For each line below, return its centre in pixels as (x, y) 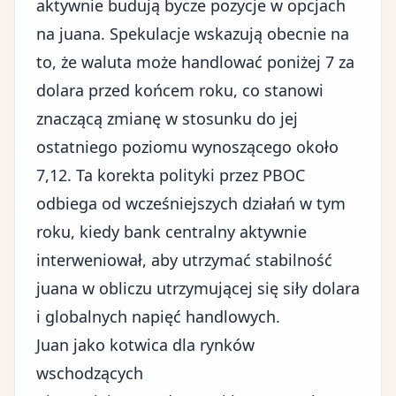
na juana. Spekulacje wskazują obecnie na (193, 34)
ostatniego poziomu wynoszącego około (187, 147)
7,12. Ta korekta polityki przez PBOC (171, 175)
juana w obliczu (96, 288)
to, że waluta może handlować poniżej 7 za (195, 62)
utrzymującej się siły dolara (258, 288)
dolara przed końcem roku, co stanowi (180, 90)
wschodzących (90, 373)
